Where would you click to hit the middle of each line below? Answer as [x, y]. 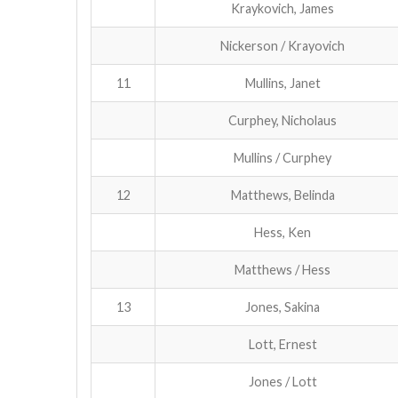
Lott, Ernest [283, 344]
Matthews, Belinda [283, 195]
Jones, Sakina [283, 306]
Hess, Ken [283, 232]
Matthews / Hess [283, 269]
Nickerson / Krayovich [283, 45]
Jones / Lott [283, 381]
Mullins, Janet [283, 83]
